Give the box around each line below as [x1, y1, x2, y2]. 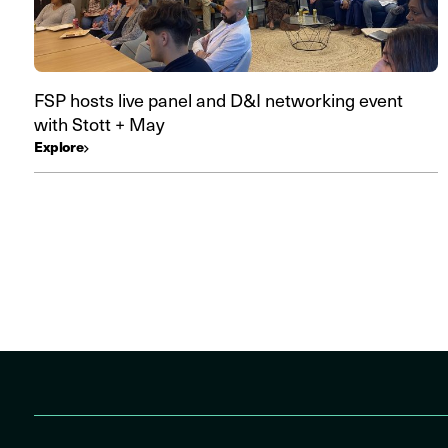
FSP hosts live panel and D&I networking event [34, 87, 403, 112]
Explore [34, 136, 85, 156]
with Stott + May [34, 111, 165, 136]
